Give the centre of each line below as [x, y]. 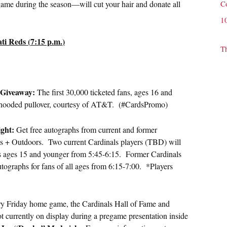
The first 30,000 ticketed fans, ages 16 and [105, 92]
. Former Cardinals [150, 154]
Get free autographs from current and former [86, 130]
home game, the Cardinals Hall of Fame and [99, 204]
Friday [17, 204]
